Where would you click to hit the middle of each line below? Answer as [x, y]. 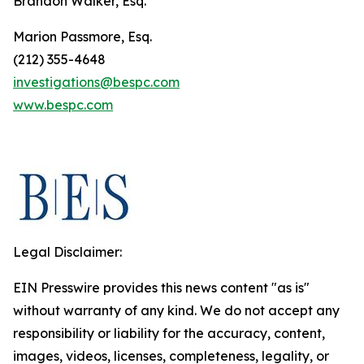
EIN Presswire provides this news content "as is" [161, 288]
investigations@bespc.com [96, 82]
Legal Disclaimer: [67, 252]
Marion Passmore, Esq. [82, 37]
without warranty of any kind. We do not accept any [176, 310]
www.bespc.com [63, 105]
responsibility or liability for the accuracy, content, [169, 333]
